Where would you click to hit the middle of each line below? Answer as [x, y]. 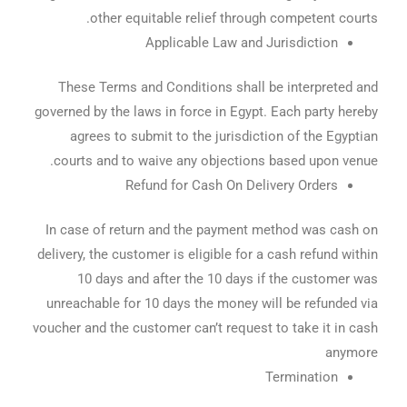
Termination [301, 377]
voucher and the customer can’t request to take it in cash [205, 328]
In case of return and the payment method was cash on [211, 229]
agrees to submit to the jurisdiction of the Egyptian [223, 136]
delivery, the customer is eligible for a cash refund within [207, 254]
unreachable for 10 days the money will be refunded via [212, 303]
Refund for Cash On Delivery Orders [231, 185]
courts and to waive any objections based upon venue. [215, 160]
